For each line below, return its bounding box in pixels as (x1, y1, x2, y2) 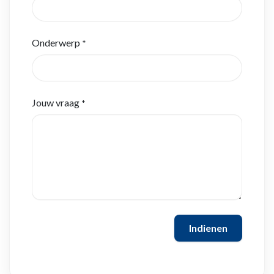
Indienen (189, 222, 228, 234)
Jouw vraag (32, 97, 80, 109)
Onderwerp (32, 37, 80, 49)
